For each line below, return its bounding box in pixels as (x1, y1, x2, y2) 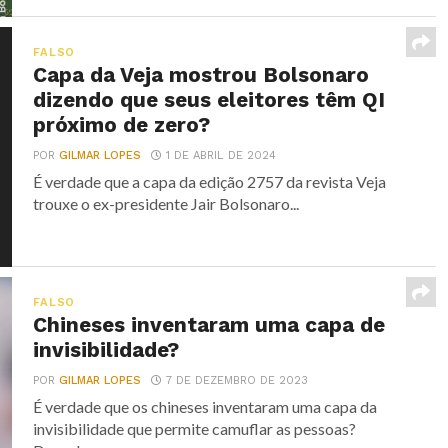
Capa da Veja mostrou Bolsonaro (33, 63, 370, 87)
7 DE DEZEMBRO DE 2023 (166, 374, 309, 387)
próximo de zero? (33, 113, 211, 137)
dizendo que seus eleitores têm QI (33, 88, 386, 112)
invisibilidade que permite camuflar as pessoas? (33, 419, 357, 438)
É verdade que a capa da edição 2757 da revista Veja (33, 172, 387, 191)
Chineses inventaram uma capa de (33, 313, 386, 337)
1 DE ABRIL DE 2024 (166, 149, 277, 162)
